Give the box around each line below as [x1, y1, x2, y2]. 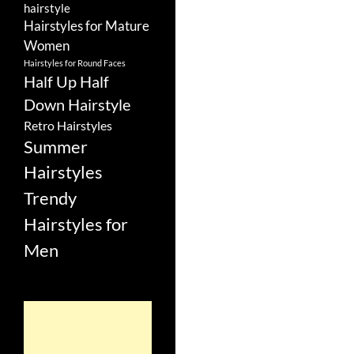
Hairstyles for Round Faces [24, 58, 126, 68]
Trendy [24, 187, 77, 209]
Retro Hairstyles [24, 118, 112, 133]
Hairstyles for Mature [24, 18, 149, 34]
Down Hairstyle [24, 95, 130, 114]
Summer [24, 136, 88, 157]
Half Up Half [24, 72, 109, 91]
